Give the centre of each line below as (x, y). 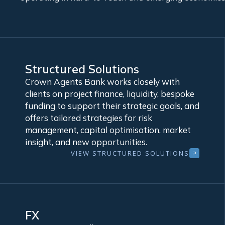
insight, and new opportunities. (86, 142)
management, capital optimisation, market (108, 130)
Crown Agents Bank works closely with (102, 82)
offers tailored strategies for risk (89, 118)
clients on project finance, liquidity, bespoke (110, 94)
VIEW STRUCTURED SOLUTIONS (130, 153)
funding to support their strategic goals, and (112, 106)
